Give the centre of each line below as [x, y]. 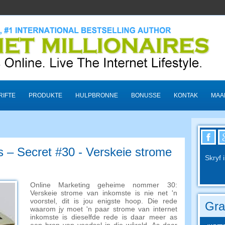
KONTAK [186, 95]
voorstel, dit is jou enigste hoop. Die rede [103, 201]
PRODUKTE [45, 95]
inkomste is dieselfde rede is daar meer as [103, 217]
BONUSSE [146, 95]
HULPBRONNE [96, 95]
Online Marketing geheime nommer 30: [103, 185]
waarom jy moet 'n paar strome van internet [103, 209]
